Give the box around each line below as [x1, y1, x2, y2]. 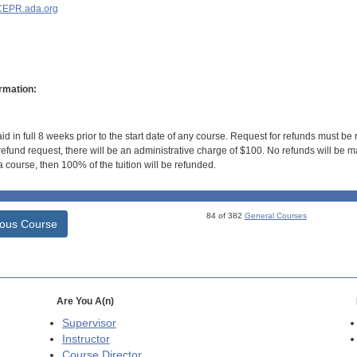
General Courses [244, 211, 307, 221]
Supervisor [61, 317, 116, 330]
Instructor [61, 333, 110, 346]
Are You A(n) [56, 296, 114, 308]
